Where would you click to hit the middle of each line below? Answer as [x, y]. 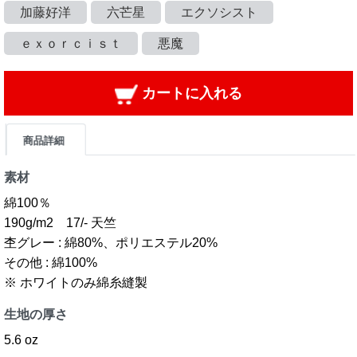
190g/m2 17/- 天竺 [60, 223]
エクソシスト [219, 12]
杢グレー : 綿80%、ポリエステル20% [111, 243]
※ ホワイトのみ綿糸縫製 [76, 282]
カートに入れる [190, 93]
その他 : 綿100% [51, 263]
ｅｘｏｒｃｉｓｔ [71, 43]
